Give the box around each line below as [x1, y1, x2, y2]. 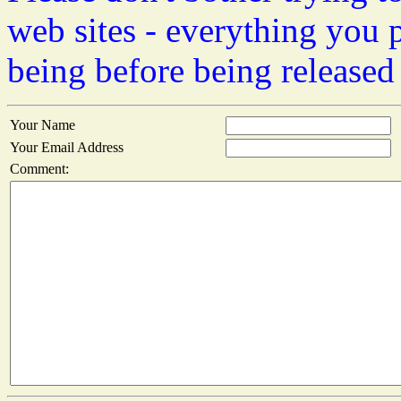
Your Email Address [10, 140, 124, 156]
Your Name [10, 117, 75, 133]
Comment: [10, 161, 69, 177]
